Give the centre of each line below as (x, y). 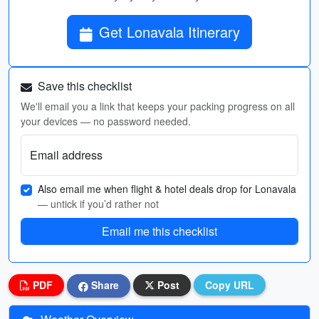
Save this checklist (83, 86)
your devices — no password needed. (106, 121)
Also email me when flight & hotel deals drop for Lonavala (167, 189)
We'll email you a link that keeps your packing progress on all (158, 106)
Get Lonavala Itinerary (169, 32)
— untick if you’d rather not (98, 204)
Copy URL (230, 285)
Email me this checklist (159, 231)
